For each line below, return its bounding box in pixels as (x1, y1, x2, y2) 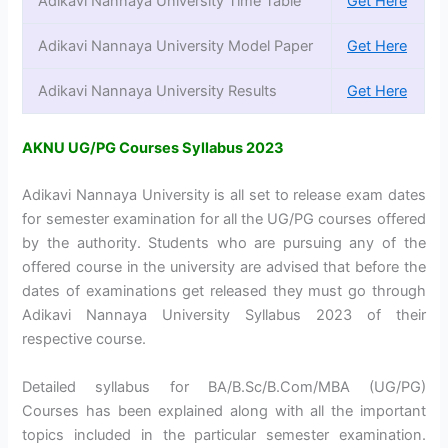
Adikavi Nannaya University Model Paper (38, 37, 314, 56)
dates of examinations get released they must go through (22, 282, 426, 301)
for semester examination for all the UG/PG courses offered (22, 210, 426, 229)
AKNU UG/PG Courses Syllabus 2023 (22, 138, 285, 157)
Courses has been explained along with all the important (22, 401, 426, 420)
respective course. (22, 330, 147, 349)
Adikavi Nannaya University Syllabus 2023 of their (22, 306, 426, 325)
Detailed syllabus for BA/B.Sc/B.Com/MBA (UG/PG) (22, 377, 426, 396)
